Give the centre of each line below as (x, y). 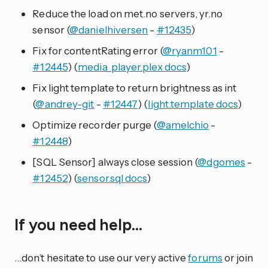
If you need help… (80, 225)
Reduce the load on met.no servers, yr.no (127, 14)
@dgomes (221, 162)
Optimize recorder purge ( (95, 125)
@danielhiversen (109, 30)
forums (205, 258)
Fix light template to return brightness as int (135, 88)
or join (238, 258)
